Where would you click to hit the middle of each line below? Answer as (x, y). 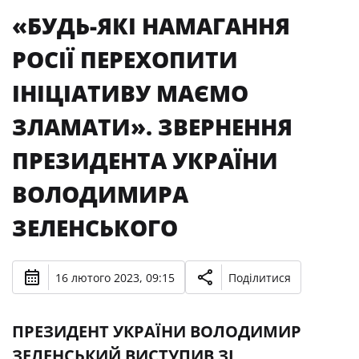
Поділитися (260, 277)
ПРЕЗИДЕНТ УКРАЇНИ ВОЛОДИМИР (157, 331)
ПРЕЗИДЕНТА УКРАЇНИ (145, 160)
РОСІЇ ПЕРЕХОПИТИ (125, 59)
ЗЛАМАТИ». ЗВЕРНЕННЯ (152, 127)
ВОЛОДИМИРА (100, 194)
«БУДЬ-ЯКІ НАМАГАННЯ (151, 26)
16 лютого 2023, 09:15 (115, 277)
